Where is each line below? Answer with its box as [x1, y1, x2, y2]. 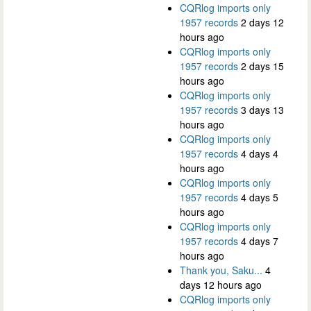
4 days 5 [241, 190, 278, 204]
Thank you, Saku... [180, 262, 262, 277]
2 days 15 [241, 58, 284, 73]
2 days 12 [241, 15, 284, 29]
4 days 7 [241, 233, 278, 248]
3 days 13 [241, 102, 284, 117]
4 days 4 [241, 146, 278, 160]
